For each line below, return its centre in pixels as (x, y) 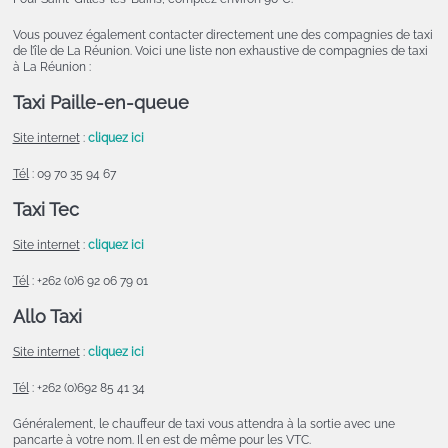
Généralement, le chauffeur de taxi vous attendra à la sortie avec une (203, 424)
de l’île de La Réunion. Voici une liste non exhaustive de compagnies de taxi (220, 51)
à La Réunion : (51, 67)
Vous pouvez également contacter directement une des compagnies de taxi (222, 35)
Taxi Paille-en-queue (100, 103)
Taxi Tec (45, 210)
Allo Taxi (47, 317)
